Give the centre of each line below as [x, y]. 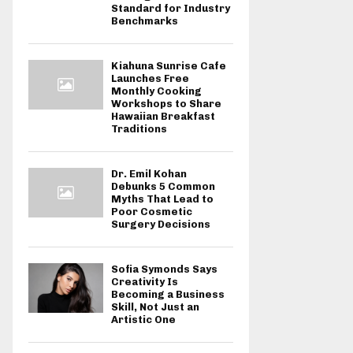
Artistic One [143, 320]
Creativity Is [145, 282]
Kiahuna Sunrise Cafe [169, 66]
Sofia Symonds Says [164, 269]
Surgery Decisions [161, 224]
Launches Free [150, 78]
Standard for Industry [171, 8]
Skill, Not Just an [155, 307]
